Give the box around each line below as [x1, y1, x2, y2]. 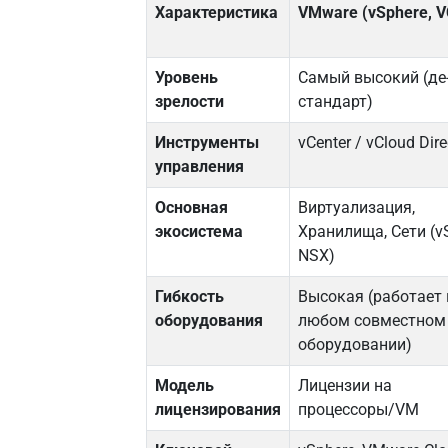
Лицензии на [298, 376, 393, 396]
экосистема [155, 222, 244, 242]
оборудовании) [298, 335, 413, 355]
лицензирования [155, 400, 282, 420]
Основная [155, 198, 229, 218]
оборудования [155, 311, 264, 331]
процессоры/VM [298, 400, 420, 420]
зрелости [155, 92, 225, 112]
